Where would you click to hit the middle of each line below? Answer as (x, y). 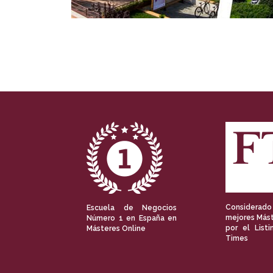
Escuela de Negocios (132, 208)
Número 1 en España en (132, 218)
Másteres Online (116, 229)
